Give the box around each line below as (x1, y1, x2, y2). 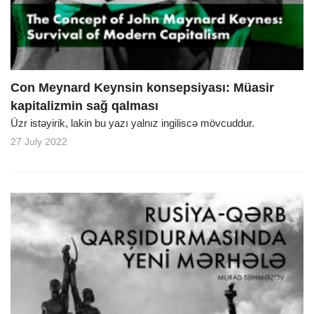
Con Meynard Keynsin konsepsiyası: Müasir (11, 80, 274, 95)
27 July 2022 (11, 135, 67, 147)
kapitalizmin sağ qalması (11, 98, 158, 113)
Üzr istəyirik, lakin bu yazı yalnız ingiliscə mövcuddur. (11, 116, 257, 129)
